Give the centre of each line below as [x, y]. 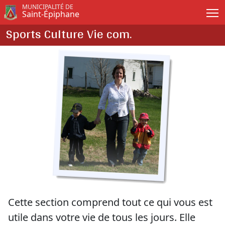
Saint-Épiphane [50, 14]
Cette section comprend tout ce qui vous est [110, 202]
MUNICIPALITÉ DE [47, 7]
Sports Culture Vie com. [69, 34]
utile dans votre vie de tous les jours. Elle [102, 217]
